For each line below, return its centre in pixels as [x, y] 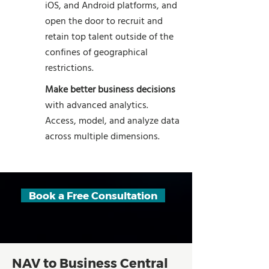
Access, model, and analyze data [112, 121]
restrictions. [69, 68]
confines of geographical [96, 53]
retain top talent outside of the [109, 37]
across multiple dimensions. [102, 137]
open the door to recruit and [104, 22]
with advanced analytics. [97, 106]
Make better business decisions [110, 90]
